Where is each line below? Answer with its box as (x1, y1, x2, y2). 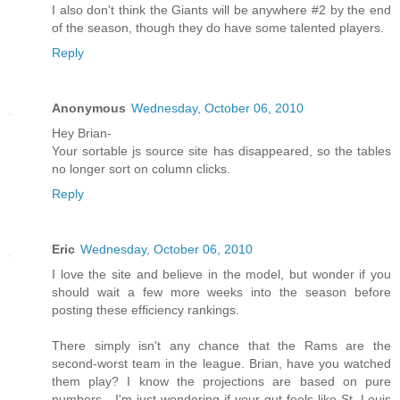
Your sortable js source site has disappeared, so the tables (52, 144, 391, 159)
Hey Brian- (52, 126, 112, 141)
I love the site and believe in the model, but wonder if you (52, 267, 391, 282)
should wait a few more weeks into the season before (52, 285, 391, 300)
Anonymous (52, 101, 126, 116)
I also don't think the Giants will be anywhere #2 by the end (52, 3, 391, 18)
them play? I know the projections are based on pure (52, 374, 391, 389)
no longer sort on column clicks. (52, 162, 230, 177)
